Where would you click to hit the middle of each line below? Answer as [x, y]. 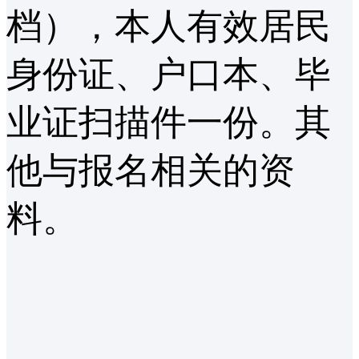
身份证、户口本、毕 [169, 75]
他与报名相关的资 [151, 171]
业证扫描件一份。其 [169, 123]
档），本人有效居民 [169, 27]
